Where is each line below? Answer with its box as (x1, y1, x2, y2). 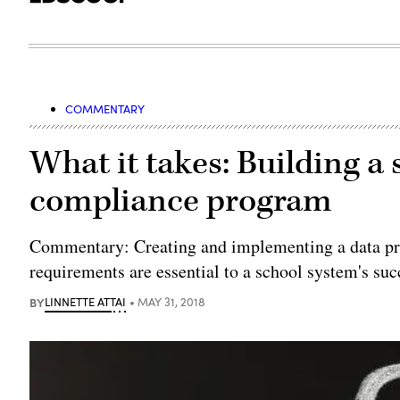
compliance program (29, 179, 333, 222)
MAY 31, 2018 (137, 293, 206, 310)
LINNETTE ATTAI (45, 293, 127, 310)
